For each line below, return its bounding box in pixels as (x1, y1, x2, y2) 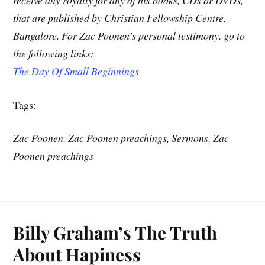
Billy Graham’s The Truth (13, 221, 218, 244)
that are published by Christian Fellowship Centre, (13, 10, 227, 25)
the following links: (13, 46, 95, 60)
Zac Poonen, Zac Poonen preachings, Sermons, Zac (13, 131, 230, 146)
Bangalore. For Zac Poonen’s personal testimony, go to (13, 28, 245, 43)
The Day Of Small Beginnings (13, 63, 140, 78)
